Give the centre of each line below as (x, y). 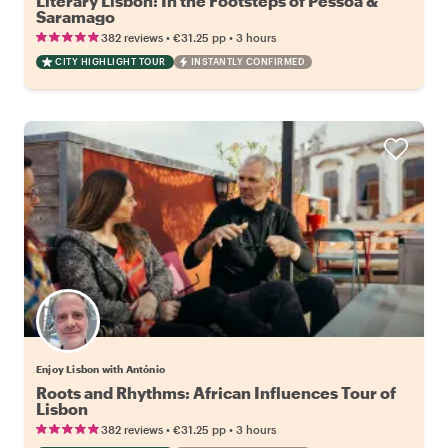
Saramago (75, 16)
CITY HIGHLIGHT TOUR (110, 61)
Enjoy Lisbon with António (100, 368)
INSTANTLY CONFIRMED (247, 61)
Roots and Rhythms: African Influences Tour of (216, 392)
